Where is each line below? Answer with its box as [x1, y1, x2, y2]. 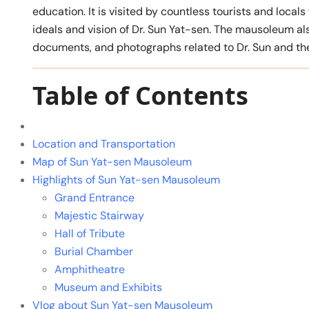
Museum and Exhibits [54, 279, 162, 295]
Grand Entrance [54, 190, 134, 205]
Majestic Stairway [54, 208, 144, 223]
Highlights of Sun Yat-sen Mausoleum [32, 172, 220, 187]
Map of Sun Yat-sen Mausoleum [32, 154, 192, 169]
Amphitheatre [54, 261, 125, 277]
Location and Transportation [32, 136, 175, 151]
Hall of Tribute [54, 226, 125, 241]
